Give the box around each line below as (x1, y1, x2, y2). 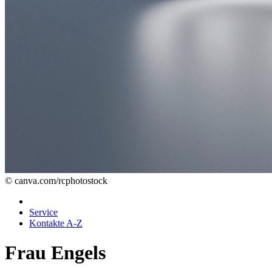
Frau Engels (5, 242, 106, 264)
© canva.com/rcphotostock (5, 175, 107, 186)
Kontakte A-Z (29, 218, 83, 228)
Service (29, 207, 58, 217)
